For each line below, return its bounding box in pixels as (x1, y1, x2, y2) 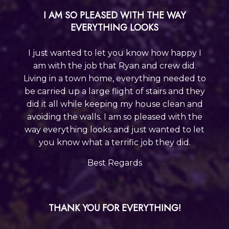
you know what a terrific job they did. (38, 137, 191, 147)
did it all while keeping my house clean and (26, 99, 203, 109)
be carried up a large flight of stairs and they (24, 86, 205, 96)
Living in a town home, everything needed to (23, 73, 206, 83)
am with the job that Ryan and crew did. (33, 60, 196, 71)
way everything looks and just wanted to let (25, 124, 204, 134)
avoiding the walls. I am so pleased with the (27, 111, 202, 122)
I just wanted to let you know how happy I (28, 48, 201, 58)
